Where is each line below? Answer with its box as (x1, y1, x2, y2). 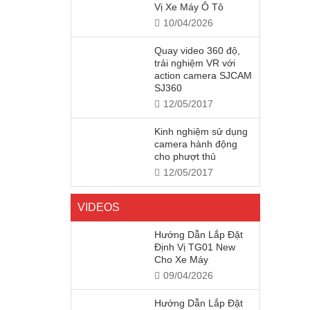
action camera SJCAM (154, 70, 252, 81)
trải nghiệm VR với (154, 57, 235, 69)
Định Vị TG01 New (154, 241, 235, 253)
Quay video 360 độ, (154, 45, 240, 56)
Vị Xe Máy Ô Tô (154, 1, 224, 12)
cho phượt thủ (154, 151, 216, 162)
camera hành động (154, 138, 237, 149)
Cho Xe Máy (154, 254, 208, 265)
